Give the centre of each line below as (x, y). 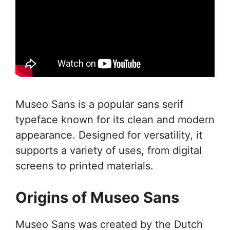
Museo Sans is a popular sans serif (99, 104)
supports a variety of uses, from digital (109, 150)
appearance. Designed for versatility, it (109, 135)
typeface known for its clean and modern (115, 120)
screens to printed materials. (84, 166)
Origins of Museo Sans (97, 197)
